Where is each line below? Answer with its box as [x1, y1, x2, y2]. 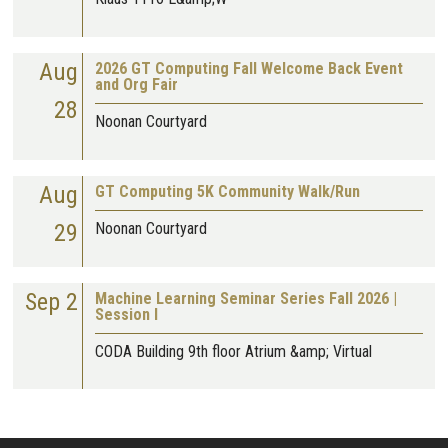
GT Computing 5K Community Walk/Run [95, 181, 361, 201]
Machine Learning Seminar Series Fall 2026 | [95, 288, 398, 308]
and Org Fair [95, 74, 179, 94]
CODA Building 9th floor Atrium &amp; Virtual [95, 341, 373, 361]
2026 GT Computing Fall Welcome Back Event [95, 58, 404, 78]
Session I [95, 304, 159, 324]
